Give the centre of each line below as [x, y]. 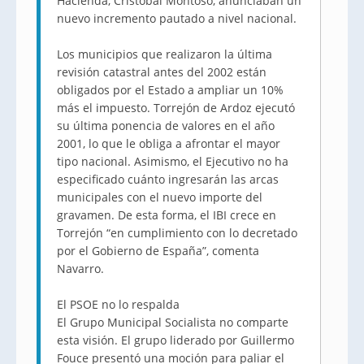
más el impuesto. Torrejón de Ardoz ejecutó [176, 108]
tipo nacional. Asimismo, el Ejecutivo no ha [173, 161]
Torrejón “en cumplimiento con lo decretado [177, 233]
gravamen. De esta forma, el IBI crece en [167, 215]
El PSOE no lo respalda [118, 304]
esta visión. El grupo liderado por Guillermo [175, 340]
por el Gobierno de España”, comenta [158, 251]
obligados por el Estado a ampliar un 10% [170, 90]
